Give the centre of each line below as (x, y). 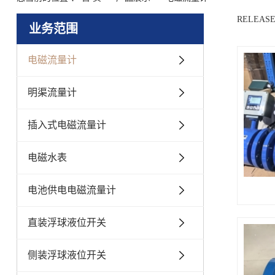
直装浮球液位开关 (67, 223)
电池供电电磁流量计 (72, 190)
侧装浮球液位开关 (67, 255)
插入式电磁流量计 (67, 125)
